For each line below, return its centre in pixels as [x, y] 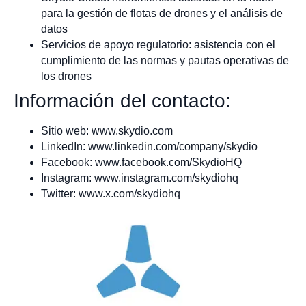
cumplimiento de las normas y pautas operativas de [165, 61]
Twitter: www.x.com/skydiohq [111, 194]
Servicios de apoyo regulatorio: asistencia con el [158, 45]
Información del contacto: [122, 101]
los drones [66, 76]
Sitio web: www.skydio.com [107, 131]
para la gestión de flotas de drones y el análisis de [162, 14]
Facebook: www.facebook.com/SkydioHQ [141, 163]
